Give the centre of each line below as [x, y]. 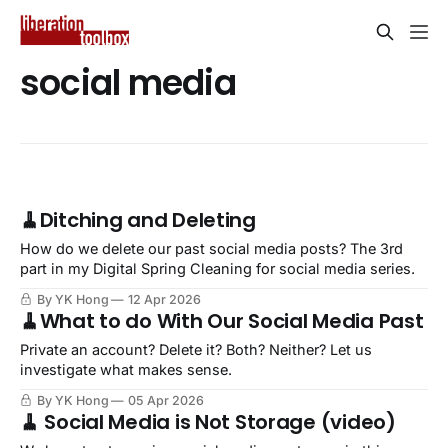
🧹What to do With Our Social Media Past [222, 321]
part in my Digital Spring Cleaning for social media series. [217, 269]
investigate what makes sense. [126, 370]
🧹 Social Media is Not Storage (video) [208, 422]
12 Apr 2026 [164, 300]
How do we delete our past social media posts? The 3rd [211, 249]
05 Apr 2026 [166, 401]
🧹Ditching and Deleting [138, 220]
